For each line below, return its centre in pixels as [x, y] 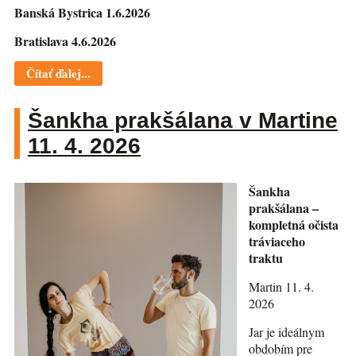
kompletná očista [293, 224]
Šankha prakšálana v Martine [182, 120]
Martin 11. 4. [281, 286]
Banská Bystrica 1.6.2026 [82, 12]
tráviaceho [277, 241]
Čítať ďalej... [58, 73]
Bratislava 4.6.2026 [65, 41]
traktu [265, 257]
